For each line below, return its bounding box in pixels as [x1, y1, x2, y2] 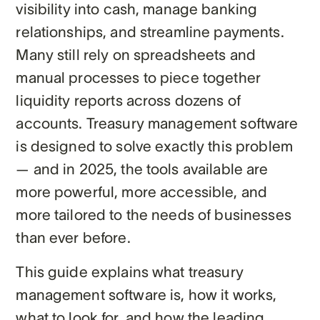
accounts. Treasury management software [16, 114, 299, 131]
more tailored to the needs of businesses [16, 206, 291, 223]
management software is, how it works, [16, 286, 277, 303]
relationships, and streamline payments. [16, 23, 284, 40]
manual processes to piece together [16, 69, 261, 86]
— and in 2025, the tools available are [16, 160, 269, 177]
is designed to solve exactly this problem [16, 137, 293, 154]
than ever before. [16, 229, 131, 246]
